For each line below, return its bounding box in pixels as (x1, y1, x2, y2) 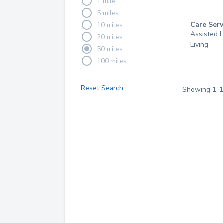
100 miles (97, 56, 127, 66)
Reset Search (81, 83, 123, 93)
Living (190, 40, 208, 49)
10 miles (97, 20, 123, 30)
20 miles (97, 32, 123, 42)
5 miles (97, 8, 119, 18)
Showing (182, 84, 212, 94)
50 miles (97, 44, 123, 54)
